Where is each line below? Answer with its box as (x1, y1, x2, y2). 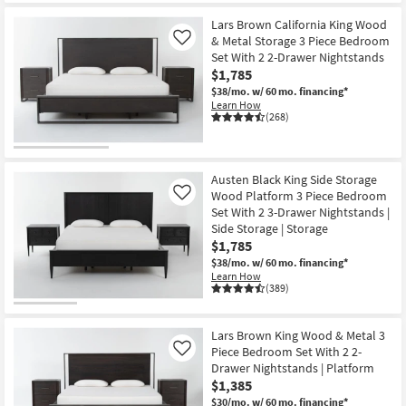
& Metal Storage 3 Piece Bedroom (211, 32, 390, 49)
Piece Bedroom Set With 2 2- (211, 343, 362, 360)
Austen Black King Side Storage (211, 171, 377, 188)
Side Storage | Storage (211, 220, 328, 237)
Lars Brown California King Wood (211, 15, 387, 33)
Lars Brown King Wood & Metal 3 (211, 326, 385, 343)
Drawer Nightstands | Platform (211, 359, 374, 376)
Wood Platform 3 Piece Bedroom (211, 188, 387, 205)
